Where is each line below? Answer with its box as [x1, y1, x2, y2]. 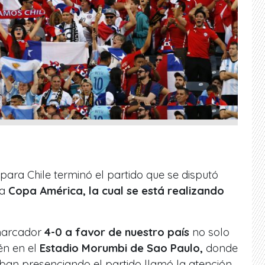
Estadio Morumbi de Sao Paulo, [40, 241, 206, 256]
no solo [189, 225, 230, 240]
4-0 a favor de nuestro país [44, 225, 189, 240]
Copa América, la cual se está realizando [8, 184, 224, 198]
